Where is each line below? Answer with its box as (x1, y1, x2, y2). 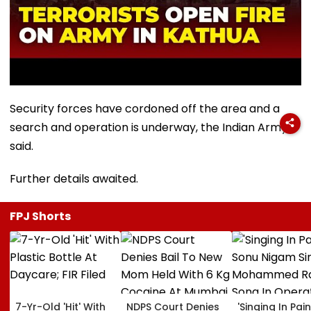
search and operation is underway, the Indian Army (10, 119, 287, 135)
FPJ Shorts (10, 208, 71, 224)
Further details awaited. (10, 170, 138, 187)
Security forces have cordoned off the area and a (10, 100, 280, 117)
